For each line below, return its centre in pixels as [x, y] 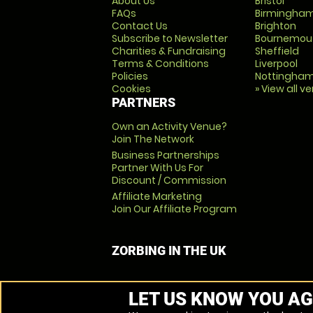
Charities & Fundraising [169, 51]
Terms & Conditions [160, 64]
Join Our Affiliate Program [174, 209]
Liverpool [276, 64]
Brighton [275, 26]
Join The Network [153, 139]
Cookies [131, 89]
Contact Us [140, 26]
